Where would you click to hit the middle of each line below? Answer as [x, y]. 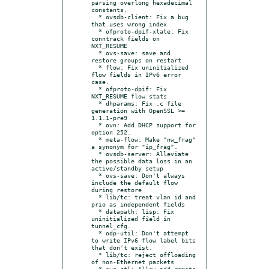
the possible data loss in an [142, 161]
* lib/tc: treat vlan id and [95, 197]
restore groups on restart [136, 60]
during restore [116, 189]
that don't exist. [122, 247]
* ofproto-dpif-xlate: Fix [95, 31]
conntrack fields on [125, 38]
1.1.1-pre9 [109, 117]
